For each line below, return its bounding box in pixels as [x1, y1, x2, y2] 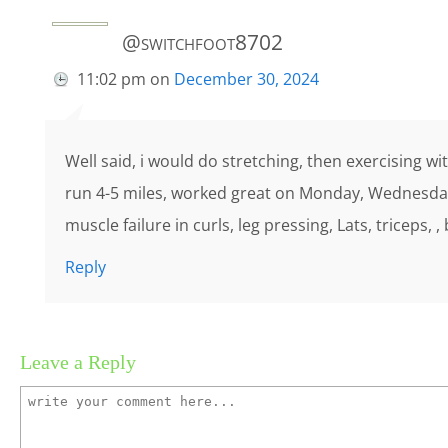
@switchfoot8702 [122, 28, 283, 57]
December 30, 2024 [174, 68, 319, 91]
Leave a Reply [20, 351, 136, 374]
